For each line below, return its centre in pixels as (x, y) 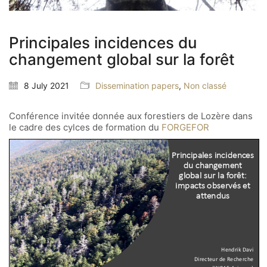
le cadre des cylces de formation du (85, 128)
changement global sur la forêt (122, 60)
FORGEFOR (185, 128)
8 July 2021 (46, 86)
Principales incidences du (103, 43)
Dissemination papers (137, 86)
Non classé (205, 86)
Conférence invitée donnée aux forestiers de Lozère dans (131, 116)
